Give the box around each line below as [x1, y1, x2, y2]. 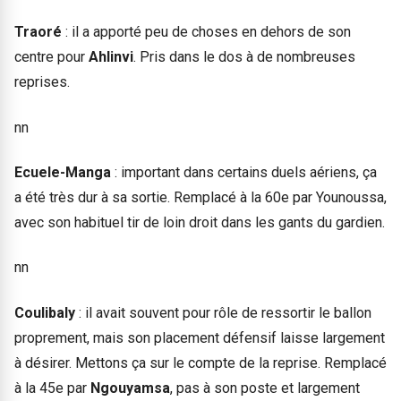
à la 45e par [14, 379, 90, 397]
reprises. [14, 73, 70, 91]
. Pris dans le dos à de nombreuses [133, 48, 355, 66]
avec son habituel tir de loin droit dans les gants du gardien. [14, 214, 385, 232]
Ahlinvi [89, 48, 133, 66]
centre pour [14, 48, 89, 66]
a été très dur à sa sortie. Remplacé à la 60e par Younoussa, [14, 189, 387, 207]
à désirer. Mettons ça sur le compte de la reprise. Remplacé [14, 354, 387, 371]
